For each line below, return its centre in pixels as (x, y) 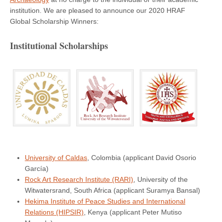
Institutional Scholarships (59, 46)
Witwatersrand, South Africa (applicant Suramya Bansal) (112, 191)
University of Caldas (56, 158)
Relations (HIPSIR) (54, 212)
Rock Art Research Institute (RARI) (79, 180)
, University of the (161, 180)
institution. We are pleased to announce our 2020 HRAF (98, 11)
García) (37, 169)
